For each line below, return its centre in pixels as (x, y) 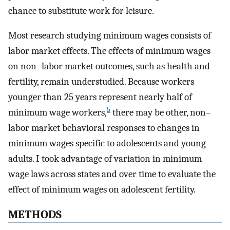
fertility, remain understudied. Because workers (101, 82)
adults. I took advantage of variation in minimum (105, 159)
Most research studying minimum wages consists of (110, 36)
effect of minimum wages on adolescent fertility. (102, 190)
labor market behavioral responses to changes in (104, 128)
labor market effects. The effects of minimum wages (109, 51)
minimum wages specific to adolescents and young (107, 143)
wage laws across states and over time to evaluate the (112, 174)
